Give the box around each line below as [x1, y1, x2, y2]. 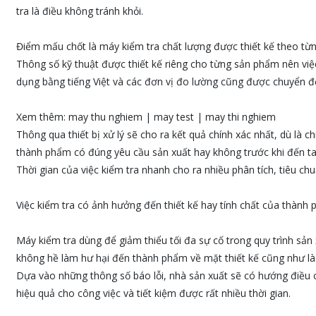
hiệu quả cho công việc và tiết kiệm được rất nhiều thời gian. [16, 286, 291, 300]
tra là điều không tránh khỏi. [16, 4, 143, 18]
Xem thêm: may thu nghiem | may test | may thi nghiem [16, 110, 276, 123]
